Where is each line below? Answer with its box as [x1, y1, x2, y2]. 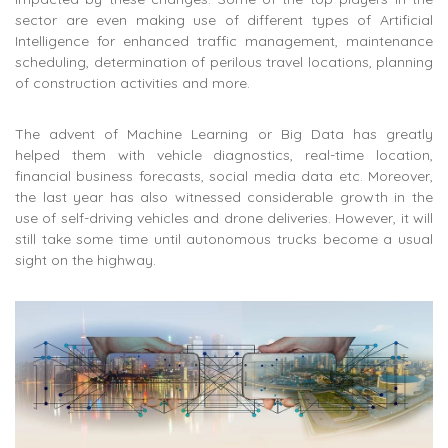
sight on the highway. [15, 250, 156, 269]
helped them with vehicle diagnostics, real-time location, [15, 145, 433, 164]
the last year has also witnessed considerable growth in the [15, 187, 433, 206]
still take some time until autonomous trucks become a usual [15, 229, 433, 248]
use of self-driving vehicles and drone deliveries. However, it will [15, 208, 433, 227]
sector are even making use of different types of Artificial [15, 10, 433, 29]
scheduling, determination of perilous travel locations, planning [15, 52, 433, 71]
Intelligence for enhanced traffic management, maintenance [15, 31, 433, 50]
